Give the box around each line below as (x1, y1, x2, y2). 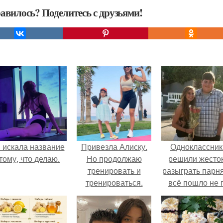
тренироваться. (85, 177, 143, 188)
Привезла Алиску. (81, 141, 147, 152)
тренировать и (87, 165, 141, 176)
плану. (187, 189, 211, 200)
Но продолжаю (86, 153, 142, 164)
